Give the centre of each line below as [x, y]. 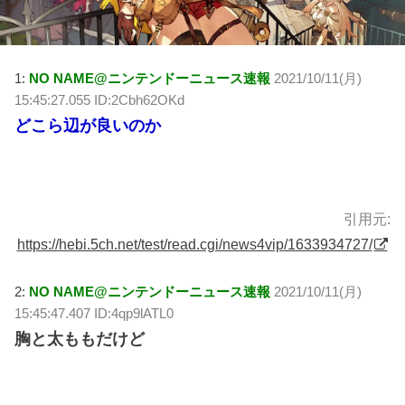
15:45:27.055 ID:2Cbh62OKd [100, 100]
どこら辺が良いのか [88, 126]
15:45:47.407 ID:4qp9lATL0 [94, 314]
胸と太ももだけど [80, 339]
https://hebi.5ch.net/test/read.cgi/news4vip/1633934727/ [194, 244]
